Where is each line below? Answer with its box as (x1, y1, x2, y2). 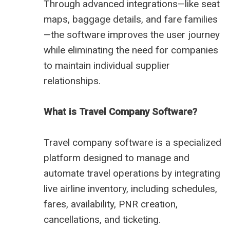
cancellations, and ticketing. (44, 214, 161, 226)
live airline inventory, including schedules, (44, 183, 217, 195)
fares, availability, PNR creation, (44, 198, 178, 210)
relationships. (44, 75, 101, 87)
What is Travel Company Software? (44, 106, 197, 118)
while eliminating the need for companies (44, 44, 218, 56)
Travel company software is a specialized (44, 137, 221, 149)
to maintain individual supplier (44, 60, 170, 72)
